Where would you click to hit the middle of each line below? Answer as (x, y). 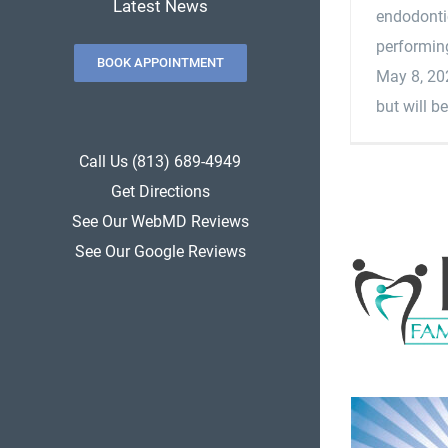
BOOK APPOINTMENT (160, 62)
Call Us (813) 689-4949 (160, 161)
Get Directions (160, 191)
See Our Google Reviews (160, 251)
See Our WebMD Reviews (160, 221)
